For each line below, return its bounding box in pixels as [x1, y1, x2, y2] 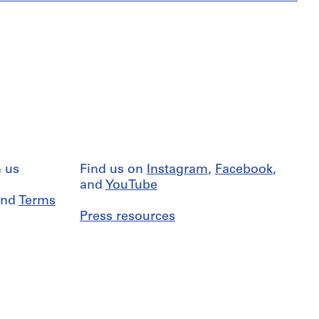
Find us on [80, 162, 147, 177]
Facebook [215, 162, 273, 177]
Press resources [80, 209, 175, 224]
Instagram [147, 162, 208, 177]
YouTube [105, 178, 157, 192]
